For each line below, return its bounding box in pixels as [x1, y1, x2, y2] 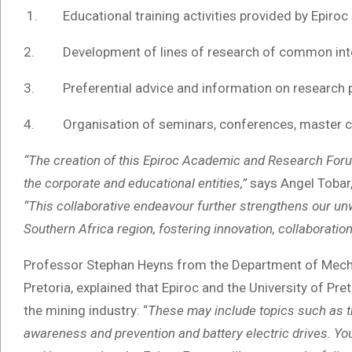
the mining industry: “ [24, 302, 148, 319]
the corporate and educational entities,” [24, 175, 247, 192]
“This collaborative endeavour [24, 198, 197, 214]
